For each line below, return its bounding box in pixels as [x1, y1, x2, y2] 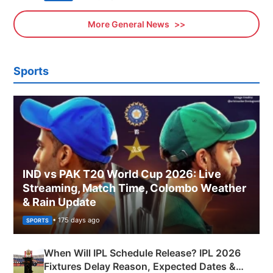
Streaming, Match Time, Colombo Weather [23, 181, 246, 194]
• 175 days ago [52, 215, 100, 224]
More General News [88, 19, 171, 30]
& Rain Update [23, 195, 96, 208]
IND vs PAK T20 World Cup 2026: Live [23, 167, 221, 180]
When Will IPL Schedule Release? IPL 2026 [44, 246, 241, 259]
